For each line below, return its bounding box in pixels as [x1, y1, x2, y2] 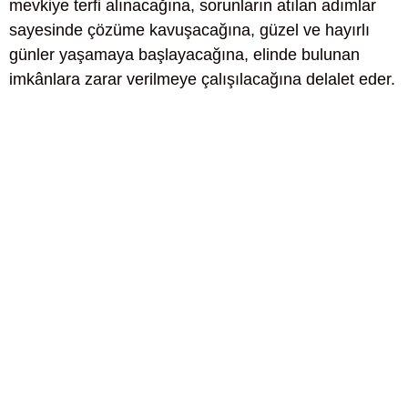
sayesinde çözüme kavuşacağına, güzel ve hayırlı [9, 21, 370, 39]
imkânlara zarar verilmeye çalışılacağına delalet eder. [9, 70, 395, 88]
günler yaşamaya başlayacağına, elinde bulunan [9, 46, 360, 64]
